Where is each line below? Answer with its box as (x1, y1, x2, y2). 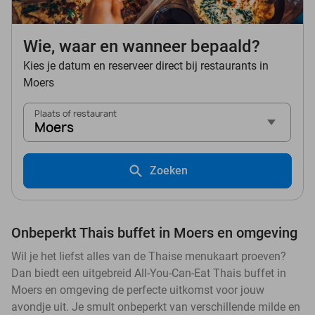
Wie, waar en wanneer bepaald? (23, 37, 260, 57)
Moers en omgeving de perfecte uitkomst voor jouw (11, 283, 264, 297)
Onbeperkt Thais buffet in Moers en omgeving (11, 224, 297, 242)
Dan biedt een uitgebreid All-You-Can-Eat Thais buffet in (11, 266, 286, 281)
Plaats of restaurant (34, 108, 117, 120)
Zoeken (150, 164, 188, 178)
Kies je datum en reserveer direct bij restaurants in (23, 59, 269, 73)
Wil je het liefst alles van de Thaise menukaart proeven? (11, 250, 286, 264)
